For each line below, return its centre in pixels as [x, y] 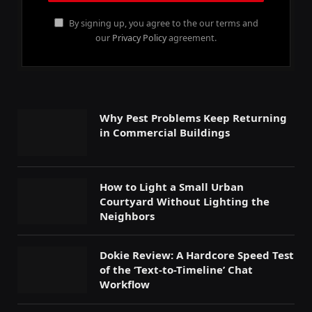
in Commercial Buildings [165, 132]
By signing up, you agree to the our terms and [162, 23]
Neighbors [127, 216]
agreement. [192, 38]
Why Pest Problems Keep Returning [193, 117]
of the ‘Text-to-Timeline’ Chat [176, 270]
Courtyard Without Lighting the [185, 201]
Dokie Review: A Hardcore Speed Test [197, 255]
